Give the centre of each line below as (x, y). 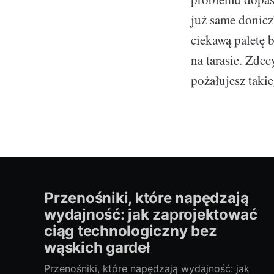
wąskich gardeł (97, 247)
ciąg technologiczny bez (131, 231)
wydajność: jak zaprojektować (151, 214)
